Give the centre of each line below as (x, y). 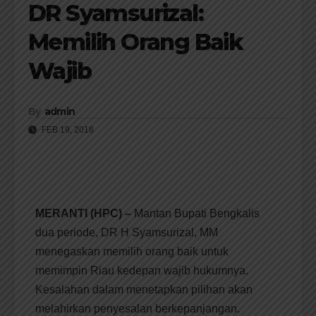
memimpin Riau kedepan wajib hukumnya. (142, 271)
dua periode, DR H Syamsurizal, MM (127, 233)
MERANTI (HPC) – (83, 214)
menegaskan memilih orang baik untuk (132, 252)
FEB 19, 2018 (67, 130)
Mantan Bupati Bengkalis (195, 214)
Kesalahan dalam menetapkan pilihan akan (144, 290)
